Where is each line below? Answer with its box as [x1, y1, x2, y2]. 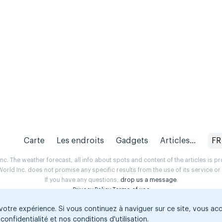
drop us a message [120, 177, 176, 183]
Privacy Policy [72, 187, 111, 193]
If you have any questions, [44, 177, 120, 183]
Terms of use [112, 187, 150, 193]
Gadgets [116, 137, 149, 145]
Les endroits [56, 137, 105, 145]
